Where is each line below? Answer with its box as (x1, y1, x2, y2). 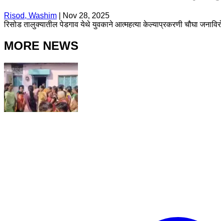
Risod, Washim (4, 11, 57, 20)
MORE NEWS (4, 38, 78, 52)
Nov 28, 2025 (63, 11, 110, 20)
